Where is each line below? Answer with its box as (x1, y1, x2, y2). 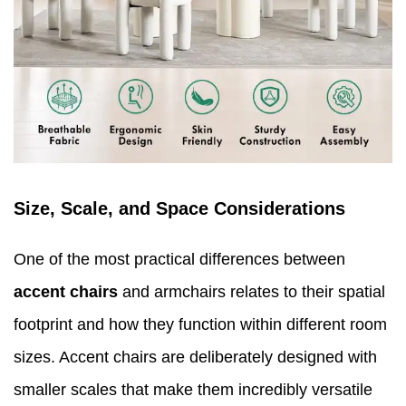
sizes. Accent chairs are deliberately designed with (14, 347, 377, 366)
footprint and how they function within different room (14, 314, 387, 333)
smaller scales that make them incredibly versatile (14, 380, 372, 399)
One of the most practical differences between (14, 249, 345, 268)
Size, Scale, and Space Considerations (14, 198, 345, 218)
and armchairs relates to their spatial (118, 282, 385, 301)
